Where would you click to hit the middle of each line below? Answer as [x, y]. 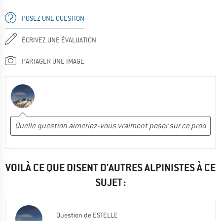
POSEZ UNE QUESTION [53, 18]
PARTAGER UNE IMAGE [53, 61]
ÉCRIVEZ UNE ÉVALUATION [59, 40]
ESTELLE [105, 215]
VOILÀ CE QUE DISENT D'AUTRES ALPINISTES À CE [110, 167]
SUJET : [110, 182]
